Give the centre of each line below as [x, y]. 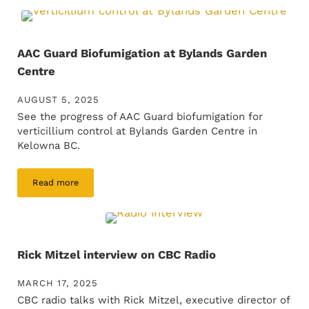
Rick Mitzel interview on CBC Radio [116, 255]
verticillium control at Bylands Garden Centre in [137, 131]
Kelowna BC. [48, 146]
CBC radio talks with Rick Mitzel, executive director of [153, 300]
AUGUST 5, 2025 [58, 100]
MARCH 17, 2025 [57, 283]
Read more [55, 182]
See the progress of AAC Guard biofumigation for [140, 117]
